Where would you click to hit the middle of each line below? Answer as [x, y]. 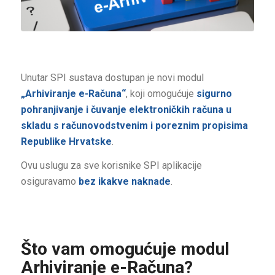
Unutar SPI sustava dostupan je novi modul [112, 77]
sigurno [214, 93]
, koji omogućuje [161, 93]
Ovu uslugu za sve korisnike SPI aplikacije [111, 166]
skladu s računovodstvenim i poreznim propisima [134, 125]
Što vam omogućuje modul [125, 249]
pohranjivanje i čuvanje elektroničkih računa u [126, 109]
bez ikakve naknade [124, 182]
